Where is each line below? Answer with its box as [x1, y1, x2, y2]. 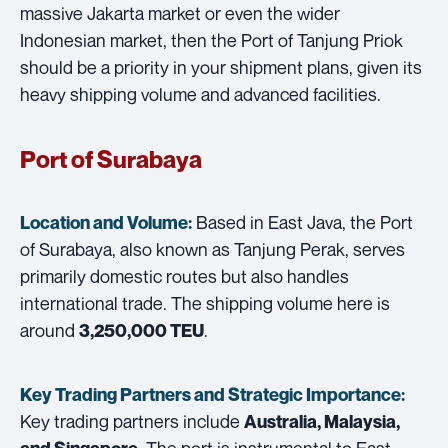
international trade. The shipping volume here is [20, 291, 390, 314]
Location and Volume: [20, 211, 192, 233]
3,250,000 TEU [79, 319, 204, 341]
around [20, 318, 79, 341]
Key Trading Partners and [20, 383, 228, 405]
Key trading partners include [20, 409, 244, 432]
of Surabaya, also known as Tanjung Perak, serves [20, 237, 405, 260]
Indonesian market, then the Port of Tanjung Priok [20, 28, 403, 51]
